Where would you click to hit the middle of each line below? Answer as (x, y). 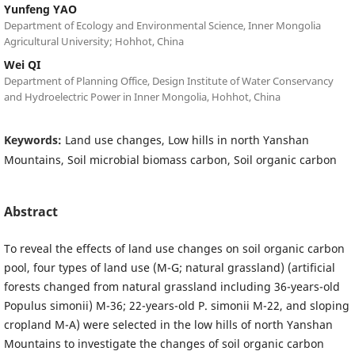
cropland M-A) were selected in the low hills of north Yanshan (168, 324)
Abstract (31, 211)
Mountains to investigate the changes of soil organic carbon (164, 343)
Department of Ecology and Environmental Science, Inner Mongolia (162, 25)
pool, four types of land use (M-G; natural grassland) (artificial (169, 267)
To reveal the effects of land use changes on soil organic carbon (174, 248)
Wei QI (22, 64)
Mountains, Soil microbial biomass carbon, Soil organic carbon (170, 159)
